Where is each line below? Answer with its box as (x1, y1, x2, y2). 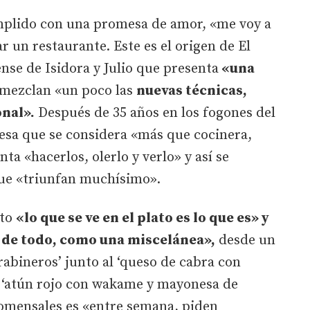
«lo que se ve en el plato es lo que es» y (16, 209, 269, 227)
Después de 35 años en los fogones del (35, 104, 275, 122)
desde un (215, 231, 275, 249)
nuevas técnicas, (136, 82, 247, 100)
